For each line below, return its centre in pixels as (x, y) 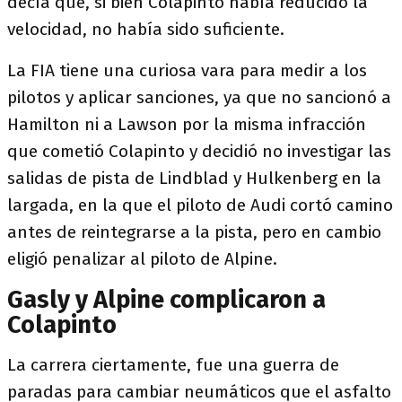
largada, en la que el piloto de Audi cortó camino (200, 205)
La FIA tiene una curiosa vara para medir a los (187, 70)
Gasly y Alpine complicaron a (166, 299)
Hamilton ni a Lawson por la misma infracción (187, 124)
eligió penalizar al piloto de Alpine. (142, 258)
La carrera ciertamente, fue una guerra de (173, 364)
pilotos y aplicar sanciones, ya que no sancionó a (199, 97)
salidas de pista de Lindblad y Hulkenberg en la (194, 178)
